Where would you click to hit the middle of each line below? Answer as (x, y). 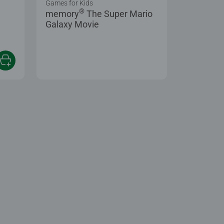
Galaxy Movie (72, 24)
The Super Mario (118, 13)
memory (62, 13)
